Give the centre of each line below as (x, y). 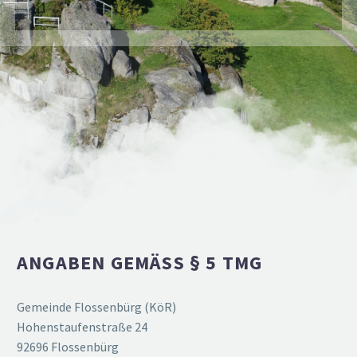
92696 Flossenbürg (68, 347)
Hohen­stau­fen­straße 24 (82, 327)
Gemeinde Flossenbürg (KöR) (96, 307)
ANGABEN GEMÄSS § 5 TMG (133, 263)
